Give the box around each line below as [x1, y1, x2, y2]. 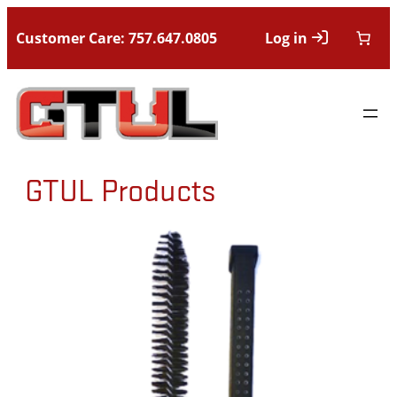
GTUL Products [25, 170, 216, 209]
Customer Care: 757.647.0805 [16, 28, 217, 48]
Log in [265, 28, 307, 48]
